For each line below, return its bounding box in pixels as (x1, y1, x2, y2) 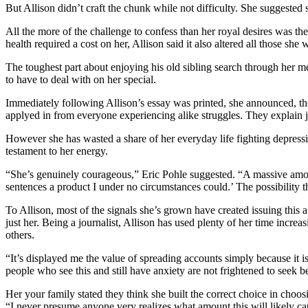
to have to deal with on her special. (5, 73, 156, 85)
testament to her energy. (5, 144, 108, 157)
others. (5, 228, 34, 241)
